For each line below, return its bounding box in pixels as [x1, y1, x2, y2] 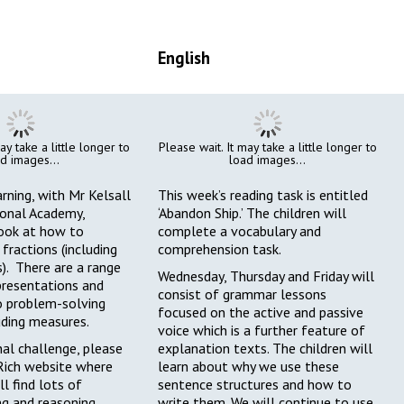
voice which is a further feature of [158, 321, 366, 340]
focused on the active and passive [158, 303, 364, 322]
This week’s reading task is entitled [158, 186, 369, 205]
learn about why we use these [158, 357, 340, 376]
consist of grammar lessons [158, 285, 327, 304]
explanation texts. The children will [158, 339, 373, 358]
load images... [229, 151, 307, 169]
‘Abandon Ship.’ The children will [158, 204, 347, 223]
